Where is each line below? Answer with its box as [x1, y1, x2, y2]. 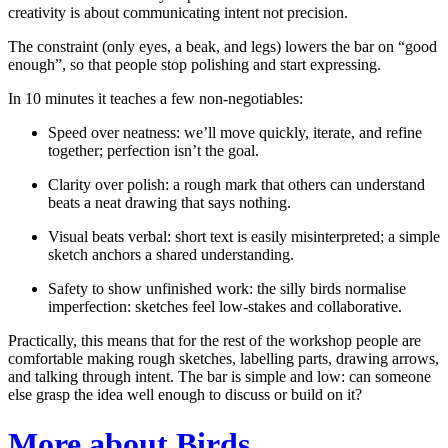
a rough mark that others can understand [169, 176, 425, 194]
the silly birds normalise [253, 280, 406, 298]
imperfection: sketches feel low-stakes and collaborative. [48, 298, 402, 316]
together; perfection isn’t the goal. [48, 142, 259, 160]
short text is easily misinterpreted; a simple [171, 228, 440, 246]
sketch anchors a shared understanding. [48, 246, 294, 264]
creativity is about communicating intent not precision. [8, 4, 348, 22]
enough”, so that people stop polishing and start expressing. [8, 56, 381, 74]
